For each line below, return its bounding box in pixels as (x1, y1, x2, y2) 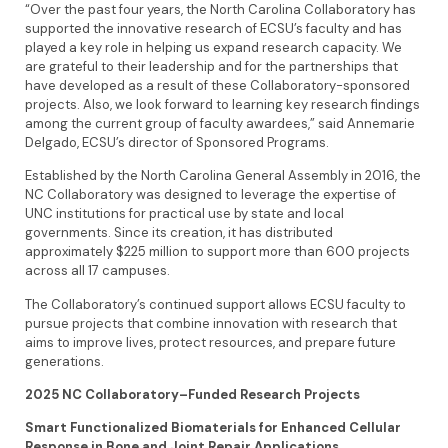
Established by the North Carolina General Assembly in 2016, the (25, 167, 421, 185)
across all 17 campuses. (25, 262, 179, 280)
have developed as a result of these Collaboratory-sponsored (25, 76, 410, 94)
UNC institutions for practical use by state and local (25, 205, 344, 223)
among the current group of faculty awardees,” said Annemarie (25, 114, 415, 132)
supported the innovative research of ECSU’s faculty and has (25, 19, 402, 37)
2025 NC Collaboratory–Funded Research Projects (25, 386, 360, 404)
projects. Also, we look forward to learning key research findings (25, 95, 420, 113)
